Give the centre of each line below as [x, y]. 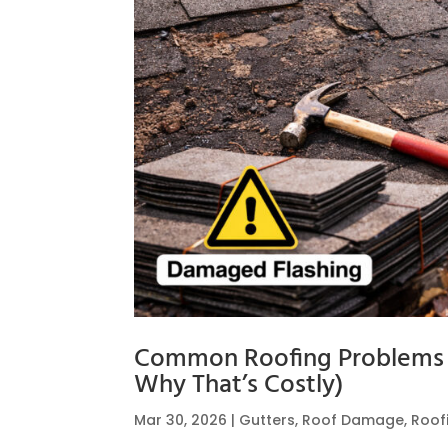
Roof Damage [353, 420]
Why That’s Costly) [239, 386]
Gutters [267, 420]
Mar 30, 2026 [181, 420]
